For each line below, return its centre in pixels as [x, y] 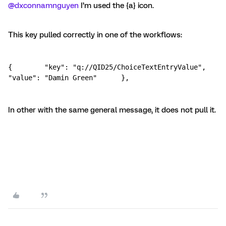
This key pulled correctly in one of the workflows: [96, 35]
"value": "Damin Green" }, [69, 78]
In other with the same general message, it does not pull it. [112, 110]
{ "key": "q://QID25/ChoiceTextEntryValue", [107, 67]
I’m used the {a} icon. [117, 6]
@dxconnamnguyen [43, 6]
